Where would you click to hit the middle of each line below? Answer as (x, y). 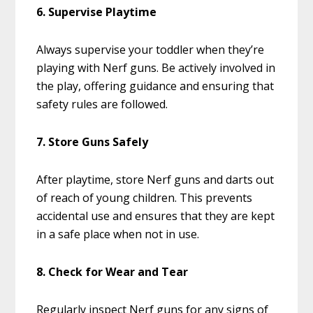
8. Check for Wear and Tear (112, 272)
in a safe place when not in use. (118, 234)
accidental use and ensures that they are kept (156, 216)
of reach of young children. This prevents (145, 198)
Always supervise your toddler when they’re (151, 50)
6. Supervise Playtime (97, 12)
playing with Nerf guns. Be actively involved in (156, 68)
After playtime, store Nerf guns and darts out (155, 180)
